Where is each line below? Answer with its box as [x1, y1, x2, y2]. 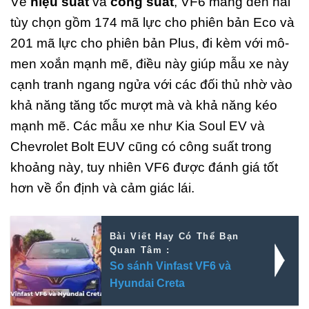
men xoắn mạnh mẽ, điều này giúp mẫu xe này [10, 56, 289, 71]
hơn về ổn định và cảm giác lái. [10, 180, 195, 195]
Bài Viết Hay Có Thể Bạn [109, 230, 239, 241]
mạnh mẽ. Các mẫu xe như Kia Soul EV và [10, 118, 265, 133]
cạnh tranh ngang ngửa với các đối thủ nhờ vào [10, 77, 292, 92]
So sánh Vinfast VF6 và [109, 259, 231, 272]
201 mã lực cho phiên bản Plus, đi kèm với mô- [10, 35, 289, 50]
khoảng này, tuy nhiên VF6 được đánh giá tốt [10, 159, 278, 175]
